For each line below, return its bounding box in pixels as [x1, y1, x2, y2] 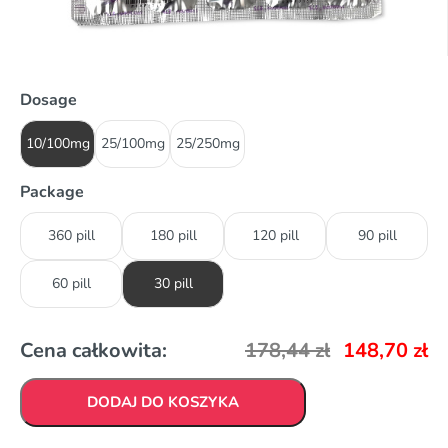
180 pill [149, 225, 197, 245]
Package [20, 180, 84, 203]
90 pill [357, 225, 397, 245]
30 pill [153, 273, 193, 293]
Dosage [20, 88, 77, 111]
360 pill [47, 225, 95, 245]
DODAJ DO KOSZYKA [87, 391, 239, 412]
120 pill [251, 225, 299, 245]
